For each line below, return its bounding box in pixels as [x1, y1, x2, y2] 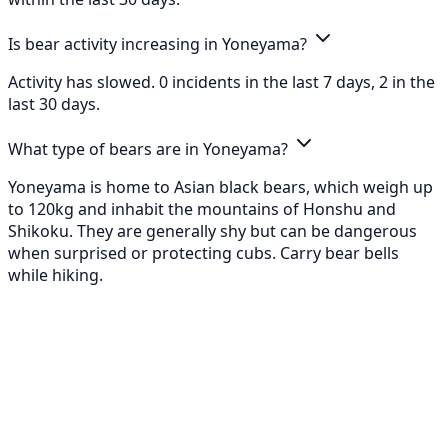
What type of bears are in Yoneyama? [8, 137, 292, 160]
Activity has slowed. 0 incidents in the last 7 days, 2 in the [8, 70, 435, 93]
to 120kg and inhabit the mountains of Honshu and [8, 197, 396, 220]
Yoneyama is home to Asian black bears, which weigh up [8, 175, 433, 198]
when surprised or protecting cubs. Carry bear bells [8, 241, 399, 264]
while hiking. [8, 263, 103, 286]
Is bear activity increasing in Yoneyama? [8, 32, 311, 55]
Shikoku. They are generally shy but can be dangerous [8, 219, 417, 242]
